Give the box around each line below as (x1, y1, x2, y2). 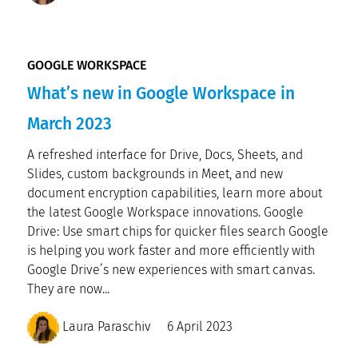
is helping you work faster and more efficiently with (27, 243, 315, 258)
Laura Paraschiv (59, 319, 151, 335)
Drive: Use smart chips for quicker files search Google (27, 224, 328, 239)
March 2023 (27, 113, 112, 134)
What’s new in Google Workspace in (27, 83, 295, 104)
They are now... (27, 281, 109, 296)
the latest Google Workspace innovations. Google (27, 205, 304, 220)
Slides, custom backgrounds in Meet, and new (27, 166, 283, 181)
